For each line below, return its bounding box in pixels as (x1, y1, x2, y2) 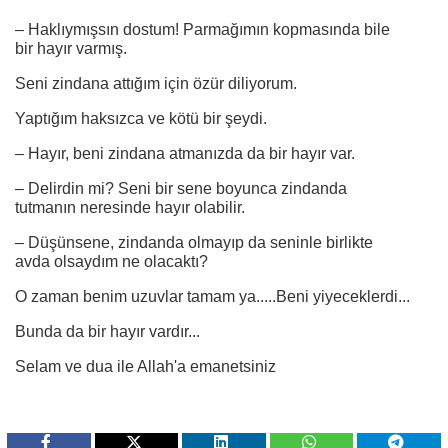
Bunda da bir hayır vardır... (15, 323, 200, 341)
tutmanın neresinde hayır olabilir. (15, 199, 245, 217)
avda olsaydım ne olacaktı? (15, 253, 208, 271)
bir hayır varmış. (15, 40, 127, 58)
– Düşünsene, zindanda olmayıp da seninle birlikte (15, 234, 373, 252)
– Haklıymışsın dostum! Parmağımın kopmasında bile (15, 21, 390, 39)
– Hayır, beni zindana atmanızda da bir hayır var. (15, 145, 355, 163)
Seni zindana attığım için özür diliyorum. (15, 75, 297, 93)
